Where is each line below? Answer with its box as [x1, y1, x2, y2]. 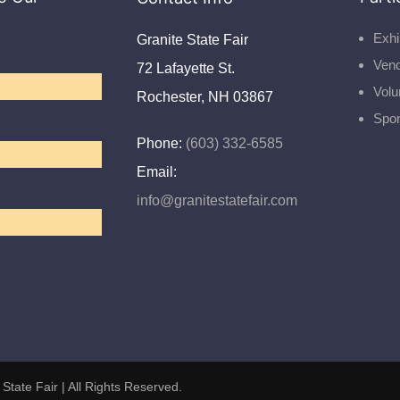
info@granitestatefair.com [136, 193, 297, 208]
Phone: [136, 136, 182, 151]
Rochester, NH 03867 [136, 89, 273, 104]
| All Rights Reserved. [57, 379, 182, 394]
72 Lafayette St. [136, 61, 235, 76]
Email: [136, 164, 177, 179]
